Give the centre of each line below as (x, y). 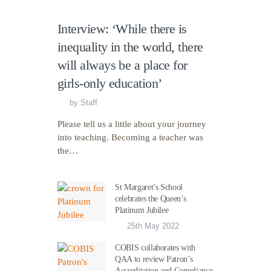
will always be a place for (122, 65)
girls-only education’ (110, 83)
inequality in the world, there (130, 47)
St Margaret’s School (149, 188)
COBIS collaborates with (155, 248)
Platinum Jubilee (142, 211)
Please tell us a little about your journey (132, 124)
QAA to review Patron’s (154, 260)
